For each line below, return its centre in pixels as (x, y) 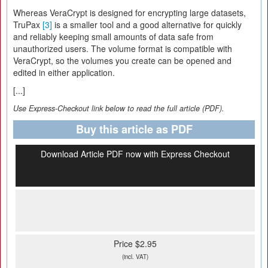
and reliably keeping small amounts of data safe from (113, 36)
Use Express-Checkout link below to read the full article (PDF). (119, 108)
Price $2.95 (135, 243)
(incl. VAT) (135, 257)
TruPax (28, 25)
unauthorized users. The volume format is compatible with (123, 48)
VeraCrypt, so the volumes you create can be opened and (122, 60)
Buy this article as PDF (134, 129)
